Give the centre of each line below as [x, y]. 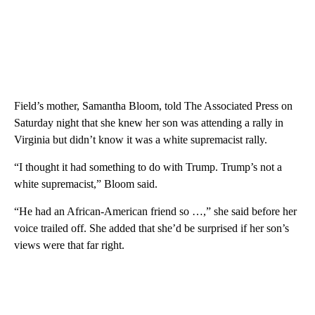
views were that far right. [69, 245]
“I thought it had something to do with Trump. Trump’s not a [148, 167]
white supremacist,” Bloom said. [86, 184]
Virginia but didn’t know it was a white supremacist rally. [141, 140]
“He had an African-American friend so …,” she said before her [155, 212]
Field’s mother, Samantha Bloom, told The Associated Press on [153, 106]
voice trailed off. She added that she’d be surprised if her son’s [152, 229]
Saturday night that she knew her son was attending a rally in [149, 123]
